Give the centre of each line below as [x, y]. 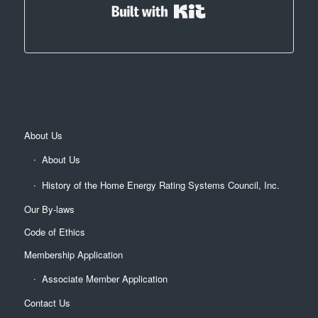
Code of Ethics [54, 231]
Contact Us [47, 302]
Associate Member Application [104, 278]
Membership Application [73, 254]
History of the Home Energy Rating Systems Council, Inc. [160, 185]
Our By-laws [49, 209]
